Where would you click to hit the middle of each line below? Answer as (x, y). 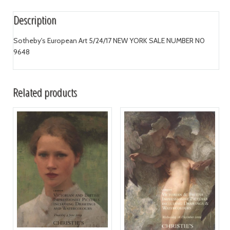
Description (35, 20)
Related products (45, 92)
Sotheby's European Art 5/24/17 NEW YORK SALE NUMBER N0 (109, 40)
